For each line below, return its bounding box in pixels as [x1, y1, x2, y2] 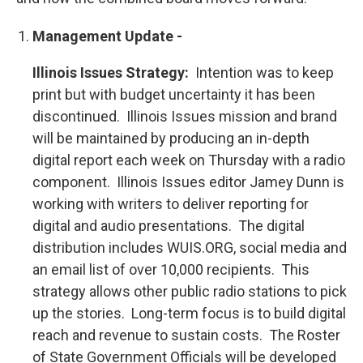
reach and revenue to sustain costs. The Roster [32, 327, 340, 344]
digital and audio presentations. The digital [32, 217, 305, 234]
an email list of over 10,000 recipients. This [32, 261, 310, 278]
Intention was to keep [189, 64, 334, 81]
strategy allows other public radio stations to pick [32, 283, 347, 300]
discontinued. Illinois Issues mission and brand [32, 108, 337, 125]
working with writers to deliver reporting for [32, 195, 309, 212]
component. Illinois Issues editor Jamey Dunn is [32, 173, 344, 190]
